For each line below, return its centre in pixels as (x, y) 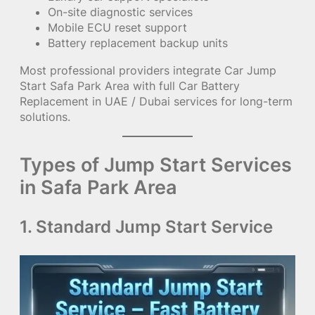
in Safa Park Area (98, 187)
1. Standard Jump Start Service (146, 226)
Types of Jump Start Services (156, 164)
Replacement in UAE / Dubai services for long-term (156, 101)
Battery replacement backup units (138, 43)
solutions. (45, 116)
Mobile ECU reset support (117, 28)
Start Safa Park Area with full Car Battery (130, 85)
